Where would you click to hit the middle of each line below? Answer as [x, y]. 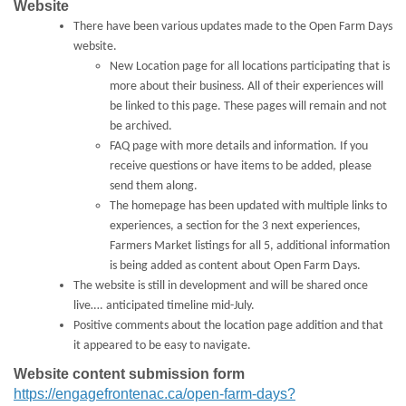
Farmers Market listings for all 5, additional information [250, 246]
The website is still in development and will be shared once [221, 286]
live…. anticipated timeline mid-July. [164, 306]
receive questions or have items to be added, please [241, 166]
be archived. [141, 126]
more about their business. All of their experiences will [246, 87]
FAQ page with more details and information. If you [239, 146]
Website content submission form [129, 374]
